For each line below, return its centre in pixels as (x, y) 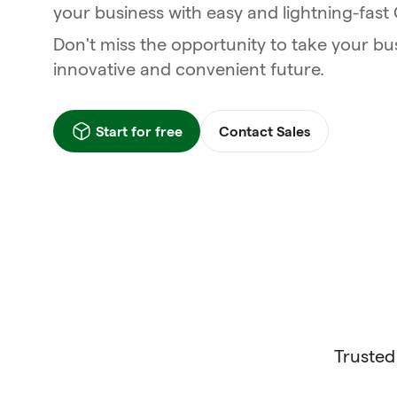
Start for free (139, 131)
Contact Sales (265, 131)
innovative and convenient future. (189, 70)
